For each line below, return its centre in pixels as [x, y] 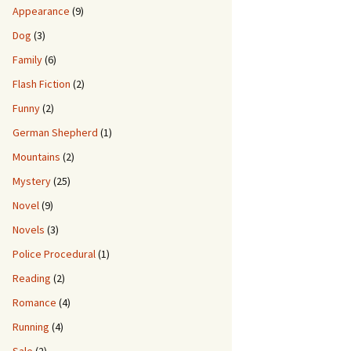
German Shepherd [55, 132]
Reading [32, 278]
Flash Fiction [42, 84]
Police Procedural [54, 254]
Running [31, 327]
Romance [34, 302]
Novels [29, 230]
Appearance [41, 11]
